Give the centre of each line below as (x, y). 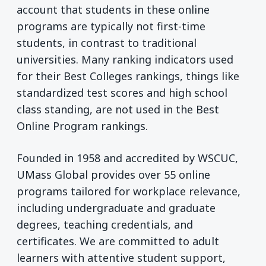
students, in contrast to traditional (107, 43)
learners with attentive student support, (121, 257)
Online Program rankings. (82, 126)
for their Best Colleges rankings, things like (128, 76)
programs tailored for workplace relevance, (129, 191)
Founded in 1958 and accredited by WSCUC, (127, 158)
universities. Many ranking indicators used (125, 60)
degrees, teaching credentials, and (105, 224)
